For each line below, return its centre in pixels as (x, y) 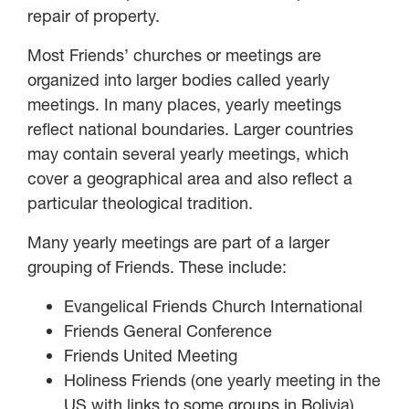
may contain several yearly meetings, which (188, 153)
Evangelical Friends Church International (213, 306)
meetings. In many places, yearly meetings (184, 104)
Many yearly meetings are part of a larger (178, 242)
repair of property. (94, 16)
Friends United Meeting (151, 355)
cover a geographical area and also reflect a (190, 178)
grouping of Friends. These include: (157, 267)
